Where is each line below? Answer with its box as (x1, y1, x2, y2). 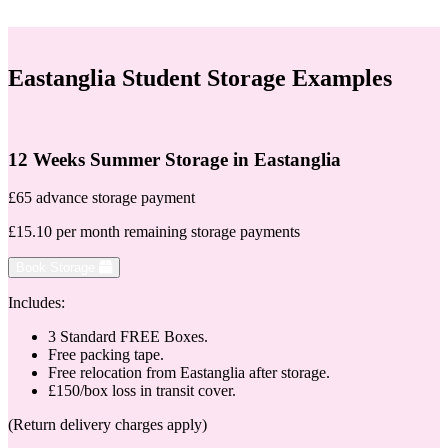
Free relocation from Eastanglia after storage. (48, 364, 330, 382)
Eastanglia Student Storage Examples (8, 65, 392, 92)
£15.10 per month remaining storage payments (8, 223, 300, 241)
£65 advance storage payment (8, 189, 195, 207)
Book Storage (16, 260, 99, 276)
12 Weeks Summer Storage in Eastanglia (8, 148, 341, 170)
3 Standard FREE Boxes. (48, 328, 208, 346)
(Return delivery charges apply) (8, 416, 207, 434)
